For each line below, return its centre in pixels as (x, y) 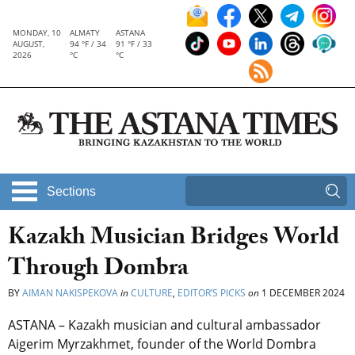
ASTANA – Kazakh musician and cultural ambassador (164, 325)
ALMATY (85, 32)
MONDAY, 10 (37, 32)
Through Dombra (98, 271)
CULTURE (152, 293)
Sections (71, 192)
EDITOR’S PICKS (212, 293)
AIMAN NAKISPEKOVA (70, 293)
